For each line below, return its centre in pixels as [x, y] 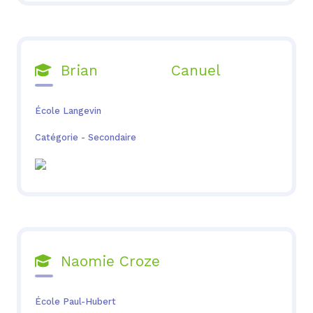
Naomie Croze [105, 262]
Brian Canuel [136, 71]
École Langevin [68, 110]
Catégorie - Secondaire [85, 137]
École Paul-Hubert [75, 301]
